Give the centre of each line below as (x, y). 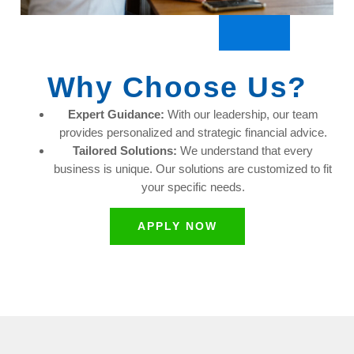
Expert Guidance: (116, 115)
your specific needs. (193, 187)
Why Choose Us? (177, 88)
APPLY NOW (177, 226)
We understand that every (245, 151)
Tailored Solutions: (125, 151)
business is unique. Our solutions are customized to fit (193, 169)
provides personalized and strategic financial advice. (193, 133)
